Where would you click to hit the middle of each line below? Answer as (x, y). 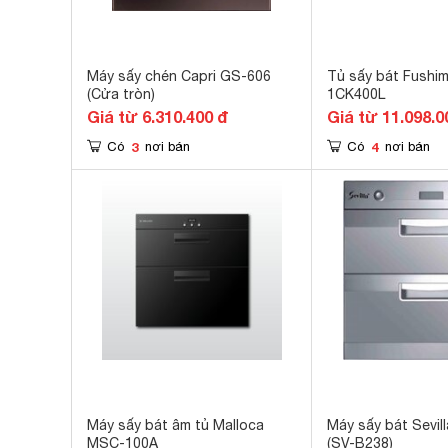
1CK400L (356, 94)
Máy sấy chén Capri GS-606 (179, 76)
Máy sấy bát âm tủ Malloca (175, 425)
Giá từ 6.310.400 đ (157, 116)
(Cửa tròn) (121, 94)
